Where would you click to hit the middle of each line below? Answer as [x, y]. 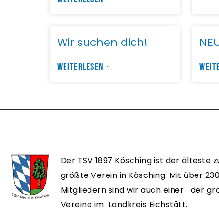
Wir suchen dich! [102, 43]
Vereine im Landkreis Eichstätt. [124, 205]
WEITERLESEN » [84, 67]
